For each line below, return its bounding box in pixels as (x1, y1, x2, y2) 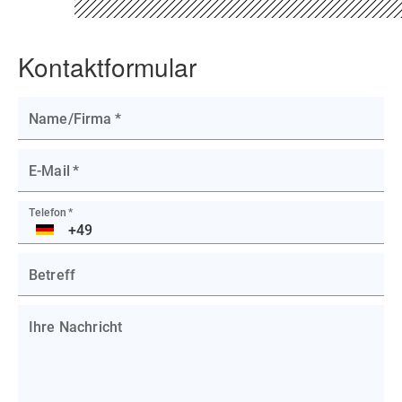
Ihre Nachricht (29, 318, 123, 336)
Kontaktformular (18, 48, 197, 84)
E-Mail (29, 162, 70, 179)
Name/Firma (29, 109, 112, 127)
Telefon (29, 205, 67, 219)
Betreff (29, 266, 76, 284)
